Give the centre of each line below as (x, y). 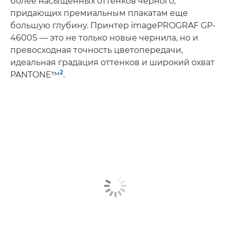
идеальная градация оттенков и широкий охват (112, 62)
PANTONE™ (35, 75)
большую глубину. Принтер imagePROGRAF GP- (113, 25)
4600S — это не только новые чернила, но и (104, 38)
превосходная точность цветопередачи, (97, 50)
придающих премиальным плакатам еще (99, 13)
